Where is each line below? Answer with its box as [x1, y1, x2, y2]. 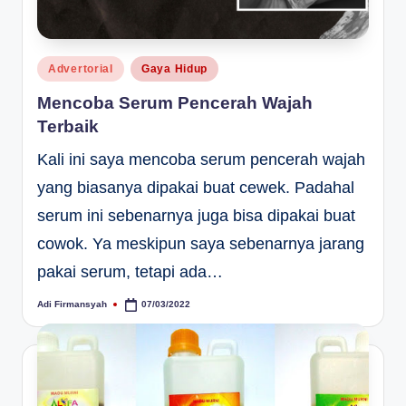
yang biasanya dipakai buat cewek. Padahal [37, 178, 354, 197]
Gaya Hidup [140, 63, 208, 76]
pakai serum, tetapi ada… [37, 262, 223, 281]
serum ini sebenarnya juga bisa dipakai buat [37, 206, 355, 225]
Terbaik [37, 116, 99, 136]
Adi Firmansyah [37, 299, 107, 310]
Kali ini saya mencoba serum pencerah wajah [37, 150, 365, 169]
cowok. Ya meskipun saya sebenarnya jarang [37, 234, 364, 253]
